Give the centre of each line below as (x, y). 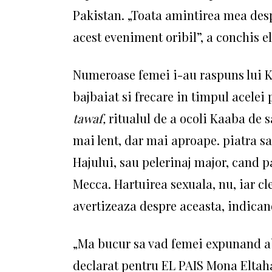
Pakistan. (100, 15)
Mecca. (93, 184)
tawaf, (89, 118)
